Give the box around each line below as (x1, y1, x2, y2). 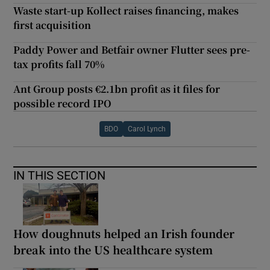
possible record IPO (13, 96, 112, 110)
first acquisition (13, 17, 92, 32)
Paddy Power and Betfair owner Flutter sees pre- (13, 42, 251, 57)
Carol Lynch (128, 125, 166, 133)
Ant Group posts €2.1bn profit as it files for (13, 81, 221, 96)
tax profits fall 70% (13, 57, 105, 71)
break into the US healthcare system (13, 241, 213, 257)
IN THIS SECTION (13, 169, 106, 181)
